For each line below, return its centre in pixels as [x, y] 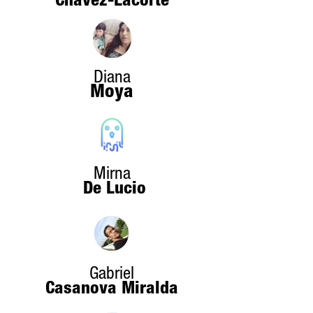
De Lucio [112, 190]
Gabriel [112, 275]
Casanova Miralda [112, 290]
